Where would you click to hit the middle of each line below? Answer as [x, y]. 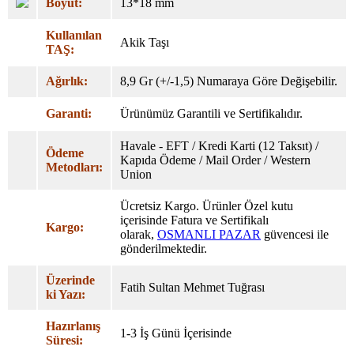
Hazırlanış [73, 326]
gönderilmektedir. [164, 248]
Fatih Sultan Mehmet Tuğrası [192, 287]
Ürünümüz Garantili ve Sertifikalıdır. [211, 113]
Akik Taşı [145, 42]
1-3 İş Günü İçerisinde [176, 333]
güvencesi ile [295, 234]
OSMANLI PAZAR [209, 234]
